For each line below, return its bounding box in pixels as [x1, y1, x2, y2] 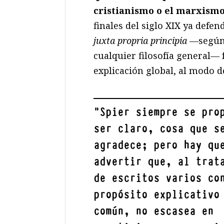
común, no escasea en [93, 204, 213, 219]
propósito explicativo [93, 187, 219, 202]
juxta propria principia [93, 34, 187, 47]
